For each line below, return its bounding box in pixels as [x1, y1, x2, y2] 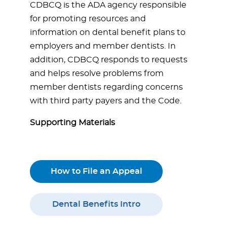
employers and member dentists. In [30, 42, 176, 50]
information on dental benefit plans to [30, 28, 185, 36]
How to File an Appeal [50, 167, 142, 175]
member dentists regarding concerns [30, 83, 183, 91]
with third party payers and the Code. [30, 97, 181, 105]
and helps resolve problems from [30, 69, 164, 78]
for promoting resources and [30, 15, 146, 23]
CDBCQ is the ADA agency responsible [30, 1, 186, 9]
